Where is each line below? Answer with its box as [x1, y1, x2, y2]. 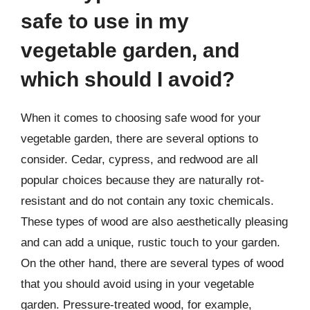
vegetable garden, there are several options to [21, 132, 258, 145]
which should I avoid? [21, 68, 235, 91]
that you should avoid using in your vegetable [21, 277, 254, 291]
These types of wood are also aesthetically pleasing [21, 215, 288, 228]
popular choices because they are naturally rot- [21, 174, 264, 187]
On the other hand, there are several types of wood [21, 257, 284, 270]
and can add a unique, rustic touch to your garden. [21, 236, 280, 249]
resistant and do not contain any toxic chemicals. [21, 194, 274, 208]
